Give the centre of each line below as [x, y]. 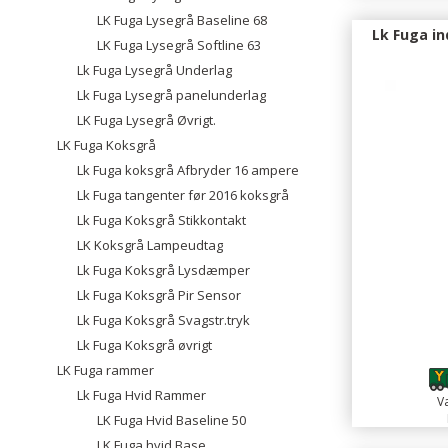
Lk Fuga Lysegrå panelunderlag [171, 95]
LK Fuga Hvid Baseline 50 [171, 420]
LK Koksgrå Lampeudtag [150, 245]
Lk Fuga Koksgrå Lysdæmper [163, 270]
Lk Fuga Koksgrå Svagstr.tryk [163, 320]
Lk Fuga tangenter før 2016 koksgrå [183, 195]
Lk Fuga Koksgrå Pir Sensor [159, 295]
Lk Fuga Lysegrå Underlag [154, 70]
